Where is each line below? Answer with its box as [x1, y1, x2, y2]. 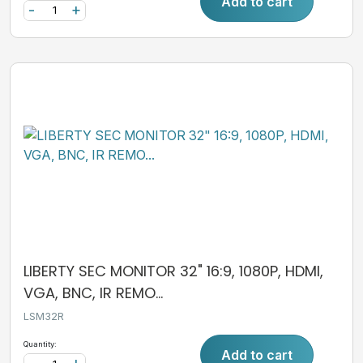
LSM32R [23, 310, 64, 323]
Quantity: [23, 340, 57, 349]
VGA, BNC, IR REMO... [23, 282, 163, 303]
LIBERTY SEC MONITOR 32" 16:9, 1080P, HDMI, [23, 260, 323, 281]
